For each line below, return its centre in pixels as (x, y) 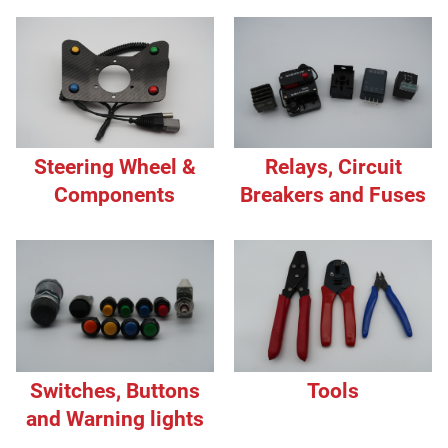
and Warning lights (114, 418)
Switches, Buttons (114, 390)
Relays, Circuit (333, 167)
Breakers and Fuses (333, 195)
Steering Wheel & (114, 166)
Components (115, 194)
